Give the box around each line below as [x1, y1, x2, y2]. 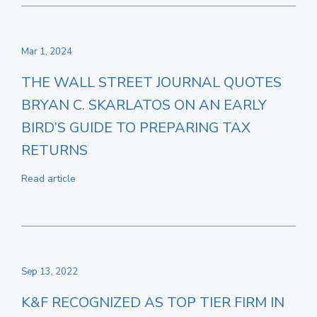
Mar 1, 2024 [21, 45, 72, 58]
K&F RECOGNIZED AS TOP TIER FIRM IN [21, 293, 284, 312]
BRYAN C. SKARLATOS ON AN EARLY [21, 96, 267, 115]
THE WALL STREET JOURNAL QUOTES [21, 73, 282, 92]
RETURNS [21, 141, 88, 160]
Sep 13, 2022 [21, 265, 78, 278]
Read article [21, 171, 76, 185]
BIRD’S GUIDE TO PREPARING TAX [21, 118, 250, 137]
